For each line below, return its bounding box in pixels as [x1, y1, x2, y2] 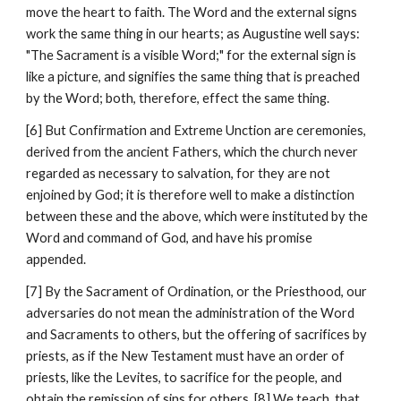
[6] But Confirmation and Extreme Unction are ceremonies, [26, 123, 367, 138]
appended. [26, 252, 87, 267]
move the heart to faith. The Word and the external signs [26, 4, 358, 20]
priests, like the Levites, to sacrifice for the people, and [26, 370, 343, 385]
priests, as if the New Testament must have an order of [26, 348, 346, 363]
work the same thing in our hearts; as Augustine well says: [26, 26, 361, 41]
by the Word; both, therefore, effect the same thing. [26, 90, 330, 106]
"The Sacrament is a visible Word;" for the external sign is [26, 47, 357, 63]
